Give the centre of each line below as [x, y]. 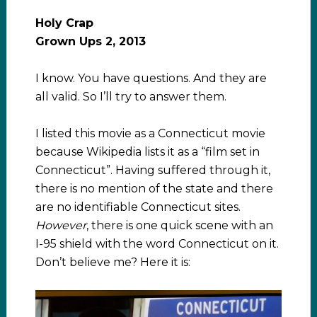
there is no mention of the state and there [154, 188]
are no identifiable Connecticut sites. [138, 207]
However [60, 225]
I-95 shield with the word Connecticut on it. [157, 243]
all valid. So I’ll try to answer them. [131, 96]
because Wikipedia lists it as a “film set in [147, 151]
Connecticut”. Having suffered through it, [152, 170]
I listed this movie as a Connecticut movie [150, 133]
